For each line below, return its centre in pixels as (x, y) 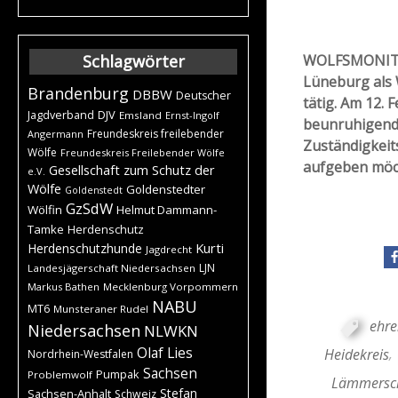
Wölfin (45, 209)
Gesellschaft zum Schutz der (132, 170)
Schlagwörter (133, 61)
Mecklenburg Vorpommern (171, 286)
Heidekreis (357, 354)
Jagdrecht (169, 249)
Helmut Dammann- (167, 209)
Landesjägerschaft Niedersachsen (111, 267)
